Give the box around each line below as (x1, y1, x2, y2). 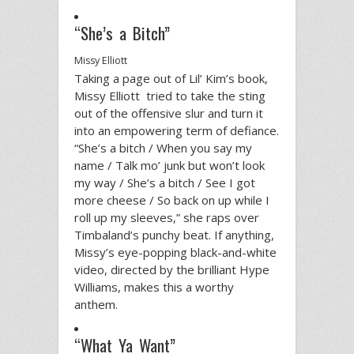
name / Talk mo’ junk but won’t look (74, 157, 265, 174)
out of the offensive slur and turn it (74, 105, 263, 122)
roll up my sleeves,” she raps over (74, 209, 259, 226)
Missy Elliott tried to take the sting (74, 88, 265, 104)
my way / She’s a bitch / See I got (74, 175, 255, 191)
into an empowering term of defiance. (74, 122, 279, 139)
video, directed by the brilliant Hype (74, 262, 269, 278)
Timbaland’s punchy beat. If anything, (74, 227, 274, 243)
